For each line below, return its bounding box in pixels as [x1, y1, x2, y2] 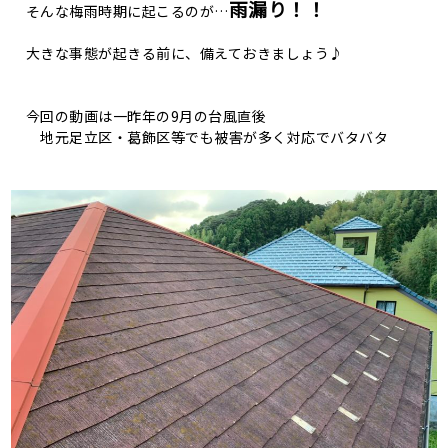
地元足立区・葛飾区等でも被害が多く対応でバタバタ [11, 127, 389, 147]
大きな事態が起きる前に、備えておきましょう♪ [11, 43, 344, 63]
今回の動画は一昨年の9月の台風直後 [11, 106, 267, 126]
